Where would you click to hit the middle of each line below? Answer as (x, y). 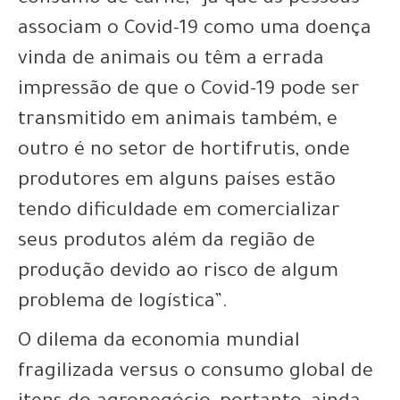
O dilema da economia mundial (159, 342)
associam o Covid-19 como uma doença (195, 30)
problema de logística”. (123, 303)
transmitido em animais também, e (178, 121)
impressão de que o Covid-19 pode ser (189, 91)
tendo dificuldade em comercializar (179, 212)
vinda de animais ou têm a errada (171, 60)
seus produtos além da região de (167, 242)
